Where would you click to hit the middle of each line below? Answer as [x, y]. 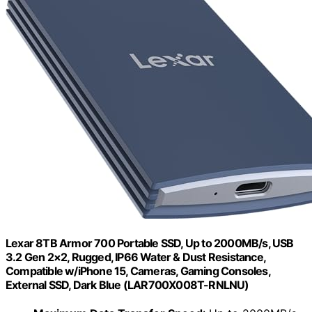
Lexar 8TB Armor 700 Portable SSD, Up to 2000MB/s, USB [150, 243]
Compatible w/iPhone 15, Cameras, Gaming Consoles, [138, 271]
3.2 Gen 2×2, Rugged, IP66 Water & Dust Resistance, [136, 257]
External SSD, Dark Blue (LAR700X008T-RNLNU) [127, 285]
